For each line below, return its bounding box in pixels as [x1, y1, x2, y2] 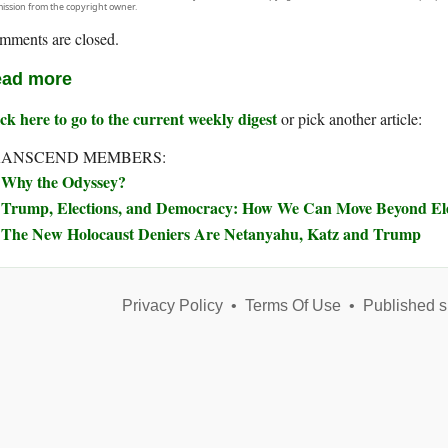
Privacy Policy [121, 297, 223, 315]
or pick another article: [277, 108, 422, 130]
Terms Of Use [244, 297, 341, 315]
